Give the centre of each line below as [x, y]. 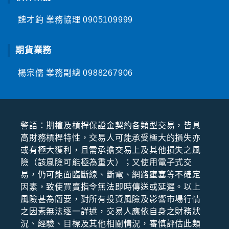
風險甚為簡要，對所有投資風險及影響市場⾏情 [111, 199]
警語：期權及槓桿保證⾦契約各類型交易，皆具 [111, 126]
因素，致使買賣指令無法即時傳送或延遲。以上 [111, 187]
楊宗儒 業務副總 [51, 73]
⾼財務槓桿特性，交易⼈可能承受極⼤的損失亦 [111, 138]
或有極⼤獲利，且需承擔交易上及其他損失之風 [111, 150]
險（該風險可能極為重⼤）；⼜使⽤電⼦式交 [106, 163]
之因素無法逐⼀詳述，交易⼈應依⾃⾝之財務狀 [111, 212]
